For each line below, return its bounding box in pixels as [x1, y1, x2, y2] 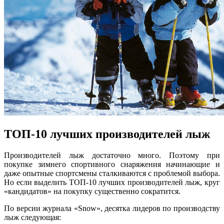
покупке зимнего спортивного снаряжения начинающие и [4, 159, 220, 168]
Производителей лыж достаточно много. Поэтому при [4, 150, 220, 159]
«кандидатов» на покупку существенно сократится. [4, 186, 180, 195]
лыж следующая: [4, 212, 61, 221]
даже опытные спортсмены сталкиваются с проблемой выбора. [4, 168, 220, 177]
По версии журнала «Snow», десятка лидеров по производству [4, 203, 220, 212]
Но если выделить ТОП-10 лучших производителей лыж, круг [4, 177, 220, 186]
